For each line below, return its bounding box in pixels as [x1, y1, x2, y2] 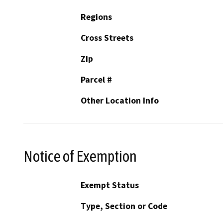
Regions [81, 11, 112, 22]
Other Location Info [81, 95, 159, 106]
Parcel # [81, 74, 112, 85]
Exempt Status [81, 180, 139, 191]
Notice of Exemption [23, 147, 137, 165]
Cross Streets [81, 32, 133, 43]
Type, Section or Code [81, 201, 167, 212]
